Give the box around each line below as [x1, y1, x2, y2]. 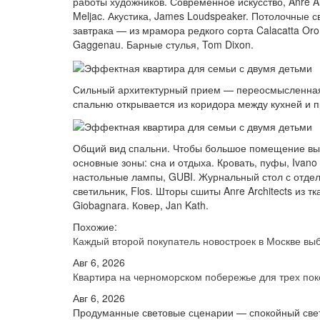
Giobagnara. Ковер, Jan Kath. [73, 197, 209, 212]
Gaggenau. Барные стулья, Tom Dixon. [73, 37, 254, 52]
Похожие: [73, 219, 117, 234]
